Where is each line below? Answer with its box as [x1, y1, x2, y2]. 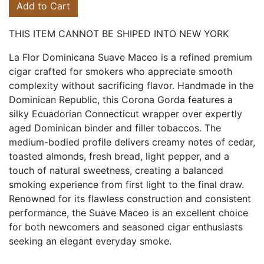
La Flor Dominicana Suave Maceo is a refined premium [9, 51, 252, 63]
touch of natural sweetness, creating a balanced [9, 164, 223, 176]
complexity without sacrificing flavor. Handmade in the [9, 80, 253, 91]
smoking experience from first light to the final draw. [9, 179, 244, 190]
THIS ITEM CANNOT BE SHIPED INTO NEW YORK [9, 28, 229, 39]
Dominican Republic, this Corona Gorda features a [9, 94, 233, 105]
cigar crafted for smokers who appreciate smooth [9, 65, 232, 77]
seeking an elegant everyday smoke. [9, 235, 171, 247]
